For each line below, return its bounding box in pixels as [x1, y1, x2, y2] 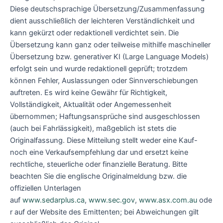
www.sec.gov [89, 195, 135, 205]
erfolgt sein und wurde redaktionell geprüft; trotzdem [10, 64, 188, 73]
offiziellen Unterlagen [10, 183, 81, 193]
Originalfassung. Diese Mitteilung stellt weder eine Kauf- [10, 135, 198, 145]
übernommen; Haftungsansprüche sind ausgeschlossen [10, 111, 200, 121]
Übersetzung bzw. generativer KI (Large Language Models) [10, 52, 209, 61]
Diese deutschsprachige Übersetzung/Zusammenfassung [10, 4, 205, 13]
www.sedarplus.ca [22, 195, 85, 205]
